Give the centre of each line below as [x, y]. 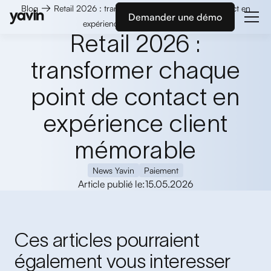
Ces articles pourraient [107, 240]
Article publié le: [111, 184]
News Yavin [113, 170]
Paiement [161, 170]
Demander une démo [175, 17]
